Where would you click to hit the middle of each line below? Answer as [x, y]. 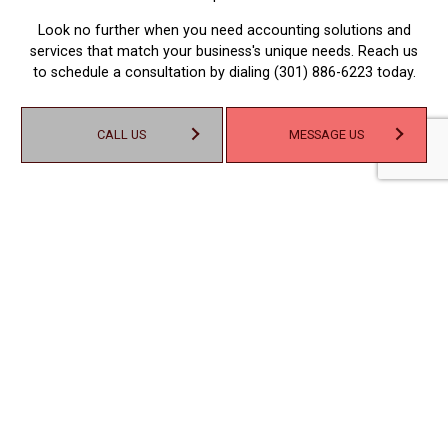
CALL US [122, 134]
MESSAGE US [326, 134]
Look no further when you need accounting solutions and [224, 31]
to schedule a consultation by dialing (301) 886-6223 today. [224, 73]
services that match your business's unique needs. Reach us [224, 52]
